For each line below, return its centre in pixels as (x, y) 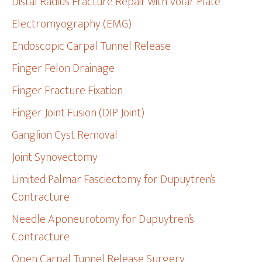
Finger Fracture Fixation (68, 91)
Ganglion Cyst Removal (65, 135)
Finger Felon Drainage (63, 68)
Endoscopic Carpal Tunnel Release (92, 46)
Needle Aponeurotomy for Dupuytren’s (103, 219)
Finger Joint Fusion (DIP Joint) (78, 113)
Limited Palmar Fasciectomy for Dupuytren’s (114, 180)
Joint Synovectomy (55, 157)
